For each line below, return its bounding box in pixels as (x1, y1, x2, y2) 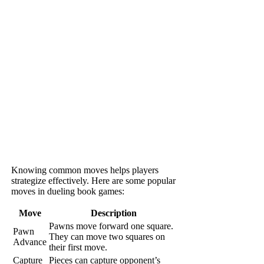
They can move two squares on (49, 231, 166, 242)
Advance (13, 236, 47, 247)
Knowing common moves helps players (11, 164, 159, 175)
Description (90, 207, 137, 218)
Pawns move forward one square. (49, 220, 174, 231)
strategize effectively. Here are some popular (11, 175, 176, 186)
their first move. (49, 242, 108, 252)
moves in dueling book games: (11, 186, 125, 196)
